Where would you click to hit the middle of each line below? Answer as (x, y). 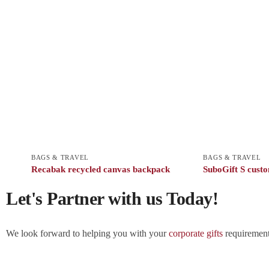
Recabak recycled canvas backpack (100, 169)
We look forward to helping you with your (87, 233)
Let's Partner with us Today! (112, 198)
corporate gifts (196, 233)
